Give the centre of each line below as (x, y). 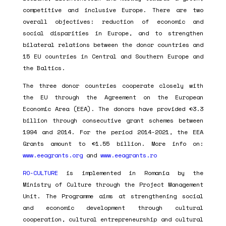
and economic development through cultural (113, 207)
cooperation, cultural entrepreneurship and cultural (113, 219)
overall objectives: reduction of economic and (113, 21)
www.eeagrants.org (52, 155)
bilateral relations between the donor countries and (113, 44)
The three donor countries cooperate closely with (113, 85)
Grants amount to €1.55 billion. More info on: (113, 143)
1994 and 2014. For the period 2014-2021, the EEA (113, 132)
